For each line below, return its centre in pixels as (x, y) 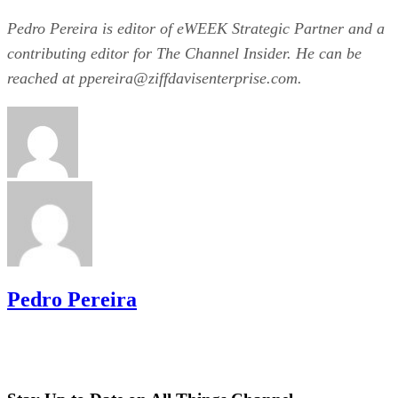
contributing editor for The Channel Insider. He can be (184, 53)
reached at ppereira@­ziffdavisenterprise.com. (155, 78)
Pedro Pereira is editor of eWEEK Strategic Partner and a (196, 28)
